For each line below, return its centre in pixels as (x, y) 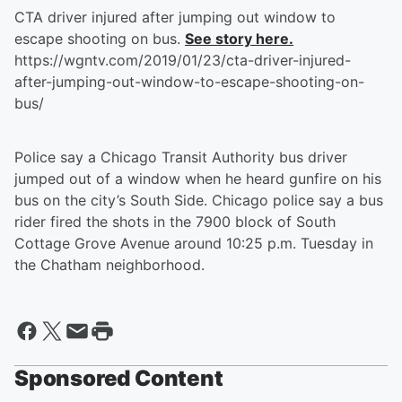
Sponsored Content (119, 378)
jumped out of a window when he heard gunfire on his (198, 179)
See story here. (239, 39)
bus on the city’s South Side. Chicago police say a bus (199, 200)
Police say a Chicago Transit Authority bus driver (181, 157)
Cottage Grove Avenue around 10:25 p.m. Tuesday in (194, 243)
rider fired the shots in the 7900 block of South (175, 222)
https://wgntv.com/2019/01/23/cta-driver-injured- (183, 60)
